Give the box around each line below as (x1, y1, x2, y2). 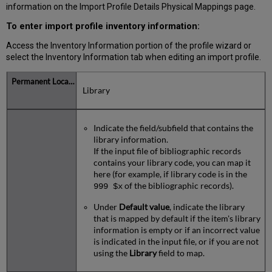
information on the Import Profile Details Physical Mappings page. (6, 2, 256, 12)
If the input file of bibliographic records (93, 146, 241, 157)
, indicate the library (169, 202, 245, 212)
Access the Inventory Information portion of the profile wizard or (6, 41, 252, 50)
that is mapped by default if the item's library (93, 213, 260, 224)
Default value (118, 202, 169, 212)
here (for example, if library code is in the (93, 169, 247, 180)
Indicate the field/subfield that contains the (93, 123, 253, 134)
